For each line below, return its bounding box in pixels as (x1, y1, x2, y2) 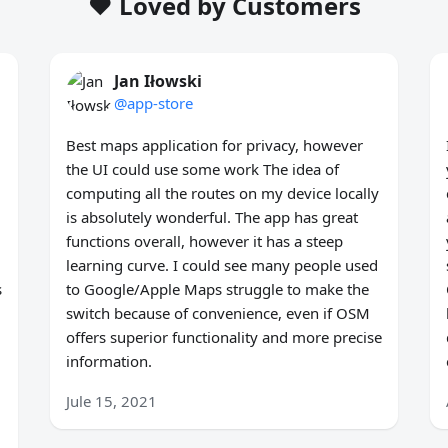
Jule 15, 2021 (65, 391, 157, 412)
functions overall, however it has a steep (65, 231, 343, 252)
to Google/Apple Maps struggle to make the (65, 279, 369, 300)
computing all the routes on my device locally (65, 183, 379, 204)
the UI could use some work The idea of (65, 159, 339, 180)
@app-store (113, 93, 193, 114)
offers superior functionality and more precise (65, 327, 382, 348)
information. (65, 351, 152, 372)
